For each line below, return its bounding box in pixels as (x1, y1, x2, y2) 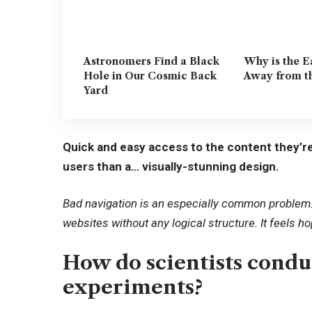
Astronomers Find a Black (84, 55, 220, 68)
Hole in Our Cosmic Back (84, 70, 217, 83)
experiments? (63, 274, 203, 299)
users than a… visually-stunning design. (63, 159, 280, 173)
